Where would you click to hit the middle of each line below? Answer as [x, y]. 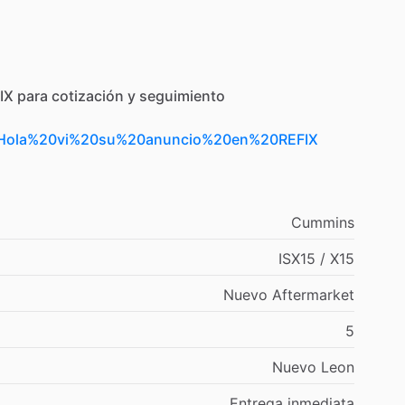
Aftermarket [313, 294]
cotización [88, 95]
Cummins [323, 222]
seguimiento [182, 95]
